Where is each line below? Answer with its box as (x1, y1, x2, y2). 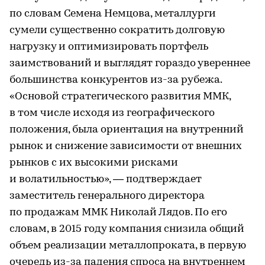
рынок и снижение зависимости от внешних (9, 141, 242, 152)
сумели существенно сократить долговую (9, 25, 225, 36)
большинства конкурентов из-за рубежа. (9, 75, 222, 86)
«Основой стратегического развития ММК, (9, 91, 231, 102)
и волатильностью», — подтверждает (9, 174, 202, 185)
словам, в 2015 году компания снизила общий (9, 224, 244, 235)
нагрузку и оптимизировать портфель (9, 41, 208, 53)
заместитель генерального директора (9, 190, 205, 202)
